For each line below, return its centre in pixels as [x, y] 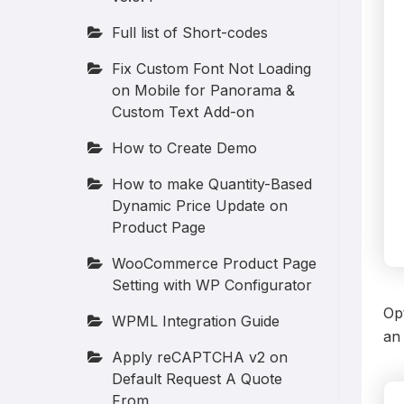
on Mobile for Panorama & [204, 90]
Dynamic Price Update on [200, 206]
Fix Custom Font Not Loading [212, 69]
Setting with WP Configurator [212, 285]
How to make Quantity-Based [212, 184]
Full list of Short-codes [190, 32]
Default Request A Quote [197, 379]
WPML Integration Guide [196, 321]
